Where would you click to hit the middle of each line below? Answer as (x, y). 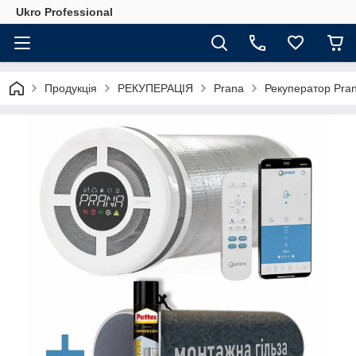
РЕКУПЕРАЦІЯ (155, 88)
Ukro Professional (64, 12)
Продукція (71, 88)
